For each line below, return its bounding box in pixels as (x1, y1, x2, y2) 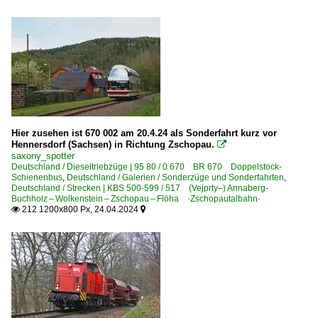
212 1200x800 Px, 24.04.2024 (20, 204, 141, 214)
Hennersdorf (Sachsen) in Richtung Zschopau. (11, 139, 214, 150)
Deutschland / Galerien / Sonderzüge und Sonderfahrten (67, 172, 284, 182)
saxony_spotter (11, 150, 75, 161)
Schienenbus (11, 172, 62, 182)
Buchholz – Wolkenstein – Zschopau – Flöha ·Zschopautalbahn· (11, 194, 261, 204)
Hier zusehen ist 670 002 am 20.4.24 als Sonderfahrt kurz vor (11, 128, 277, 138)
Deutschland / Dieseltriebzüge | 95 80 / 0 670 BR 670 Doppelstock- (11, 162, 282, 172)
